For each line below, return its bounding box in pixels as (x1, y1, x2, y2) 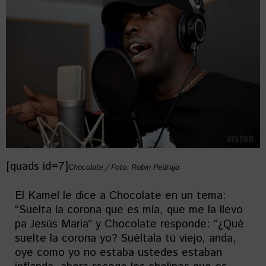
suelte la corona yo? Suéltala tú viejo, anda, (15, 230, 236, 247)
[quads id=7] (6, 159, 68, 175)
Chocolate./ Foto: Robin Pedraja (68, 162, 179, 174)
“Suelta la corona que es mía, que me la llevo (15, 202, 243, 218)
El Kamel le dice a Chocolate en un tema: (15, 188, 226, 204)
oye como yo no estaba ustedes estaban (15, 245, 222, 261)
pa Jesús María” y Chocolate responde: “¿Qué (15, 216, 244, 233)
